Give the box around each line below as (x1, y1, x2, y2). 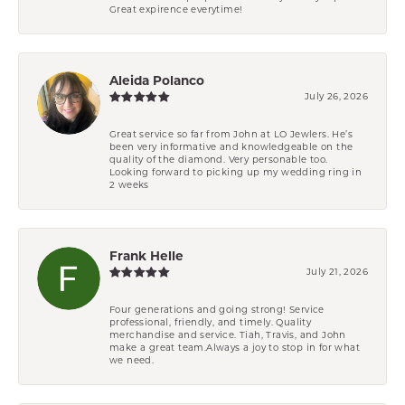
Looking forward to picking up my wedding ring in (109, 165, 363, 177)
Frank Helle (109, 248, 184, 263)
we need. (109, 353, 155, 365)
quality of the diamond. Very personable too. (109, 153, 328, 165)
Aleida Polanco (109, 72, 204, 88)
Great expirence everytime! (109, 3, 243, 14)
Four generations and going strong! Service (109, 303, 325, 315)
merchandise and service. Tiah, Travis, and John (109, 328, 346, 340)
